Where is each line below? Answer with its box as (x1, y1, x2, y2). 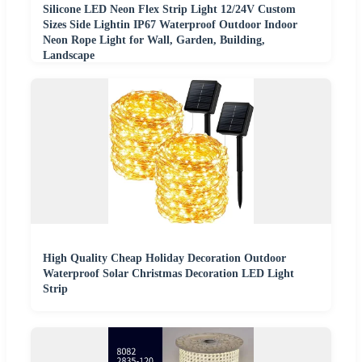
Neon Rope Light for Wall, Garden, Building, (43, 34, 265, 47)
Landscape (43, 49, 95, 62)
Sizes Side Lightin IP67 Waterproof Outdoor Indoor (43, 19, 297, 32)
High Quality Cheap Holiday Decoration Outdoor (43, 252, 286, 265)
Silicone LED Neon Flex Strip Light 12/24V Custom (43, 3, 296, 16)
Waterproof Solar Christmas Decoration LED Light (43, 267, 294, 280)
